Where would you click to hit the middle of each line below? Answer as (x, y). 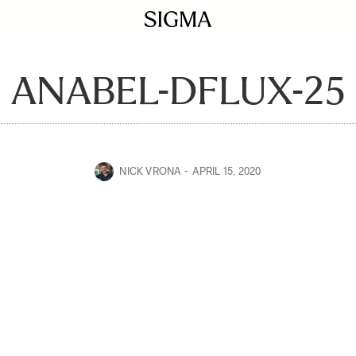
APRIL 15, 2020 (226, 171)
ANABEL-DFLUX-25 (178, 91)
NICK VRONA (151, 171)
